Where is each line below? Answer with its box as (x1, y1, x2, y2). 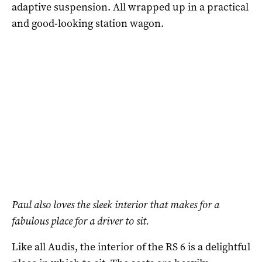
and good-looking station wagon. (12, 16, 164, 30)
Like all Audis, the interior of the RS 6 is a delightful (12, 239, 250, 254)
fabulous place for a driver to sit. (12, 213, 149, 228)
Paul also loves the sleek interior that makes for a (12, 197, 219, 212)
